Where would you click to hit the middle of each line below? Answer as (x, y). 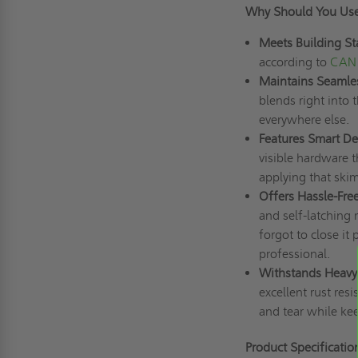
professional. (294, 253)
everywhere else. (304, 119)
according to (294, 62)
